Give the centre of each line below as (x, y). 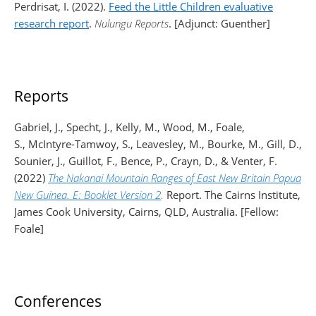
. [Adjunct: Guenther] (219, 23)
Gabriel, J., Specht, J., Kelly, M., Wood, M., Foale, (129, 127)
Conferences (58, 301)
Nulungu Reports (132, 23)
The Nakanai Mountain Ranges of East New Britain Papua (175, 178)
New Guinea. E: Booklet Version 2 (87, 195)
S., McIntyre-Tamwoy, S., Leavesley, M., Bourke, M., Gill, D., (158, 144)
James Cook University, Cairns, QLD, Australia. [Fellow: (146, 212)
